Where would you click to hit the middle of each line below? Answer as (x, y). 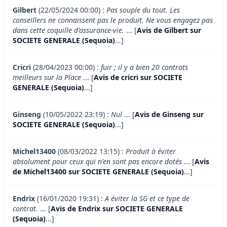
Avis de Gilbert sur (169, 30)
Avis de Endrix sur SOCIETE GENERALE (117, 209)
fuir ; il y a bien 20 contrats (144, 67)
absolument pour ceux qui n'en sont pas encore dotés (97, 162)
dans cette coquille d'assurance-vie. (68, 30)
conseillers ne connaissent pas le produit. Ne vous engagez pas (113, 20)
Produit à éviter (151, 152)
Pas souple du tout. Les (143, 10)
